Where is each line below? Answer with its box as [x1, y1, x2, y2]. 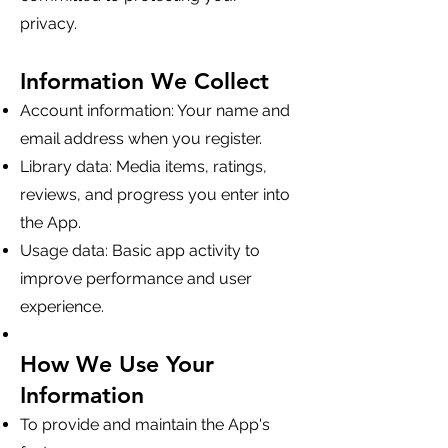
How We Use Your [20, 350, 214, 378]
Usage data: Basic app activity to [20, 241, 260, 260]
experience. [20, 297, 104, 316]
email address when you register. [20, 129, 262, 148]
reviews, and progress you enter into [20, 185, 290, 204]
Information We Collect [20, 67, 269, 95]
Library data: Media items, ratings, [20, 157, 267, 176]
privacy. [20, 14, 77, 33]
